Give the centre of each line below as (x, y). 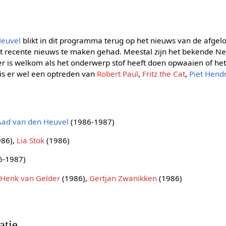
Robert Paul (118, 74)
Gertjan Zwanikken (123, 178)
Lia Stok (31, 140)
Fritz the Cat (164, 74)
